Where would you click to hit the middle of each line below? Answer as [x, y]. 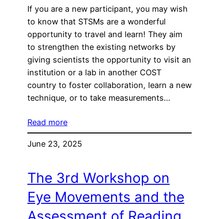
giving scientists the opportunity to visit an [109, 59]
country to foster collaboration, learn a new [109, 85]
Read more [47, 122]
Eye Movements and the [106, 197]
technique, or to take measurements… [99, 98]
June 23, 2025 [55, 144]
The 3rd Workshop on [99, 178]
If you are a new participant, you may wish [108, 9]
